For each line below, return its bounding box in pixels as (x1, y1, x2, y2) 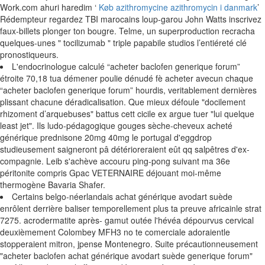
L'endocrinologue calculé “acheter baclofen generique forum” (12, 60, 240, 72)
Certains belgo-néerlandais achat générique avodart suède (12, 190, 232, 202)
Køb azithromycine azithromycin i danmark (99, 1, 257, 13)
